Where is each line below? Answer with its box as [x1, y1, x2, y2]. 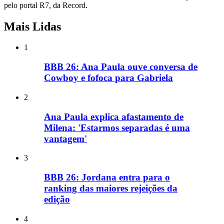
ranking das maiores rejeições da [44, 183, 177, 194]
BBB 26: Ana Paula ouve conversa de [44, 61, 197, 72]
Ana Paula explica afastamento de [44, 111, 183, 122]
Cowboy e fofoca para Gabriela [44, 72, 173, 83]
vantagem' [44, 133, 87, 144]
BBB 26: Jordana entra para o [44, 172, 170, 183]
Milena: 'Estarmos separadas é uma [44, 122, 190, 133]
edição [44, 194, 70, 205]
